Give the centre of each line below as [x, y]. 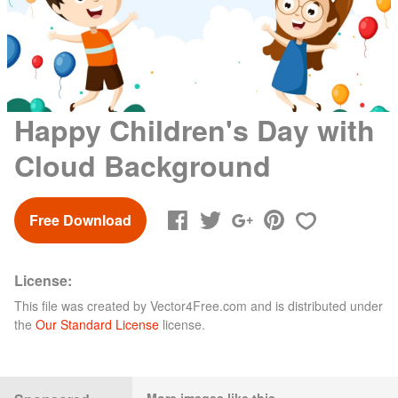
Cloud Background [143, 165]
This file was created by [82, 305]
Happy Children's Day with [195, 129]
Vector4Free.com [199, 305]
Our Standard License [97, 324]
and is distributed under [315, 305]
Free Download [80, 219]
